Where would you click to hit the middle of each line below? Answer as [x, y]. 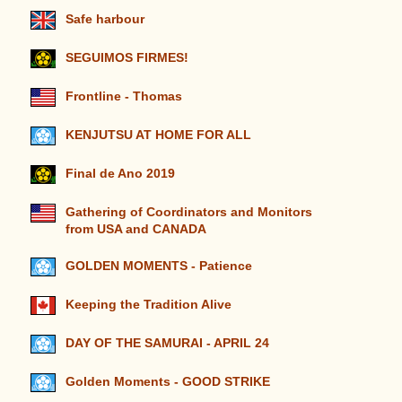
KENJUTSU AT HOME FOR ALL [158, 135]
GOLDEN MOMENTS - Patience [158, 266]
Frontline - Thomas [123, 96]
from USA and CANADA [135, 229]
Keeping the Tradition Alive [148, 304]
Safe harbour [105, 19]
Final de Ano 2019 [120, 173]
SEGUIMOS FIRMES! [127, 57]
